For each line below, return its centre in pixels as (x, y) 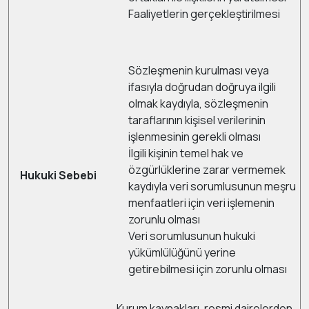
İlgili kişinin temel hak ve (186, 153)
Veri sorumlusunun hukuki (192, 236)
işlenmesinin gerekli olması (195, 137)
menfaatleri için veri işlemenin (201, 203)
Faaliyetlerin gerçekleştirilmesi (204, 14)
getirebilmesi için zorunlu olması (208, 269)
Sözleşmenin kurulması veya (199, 70)
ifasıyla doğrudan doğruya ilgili (202, 87)
